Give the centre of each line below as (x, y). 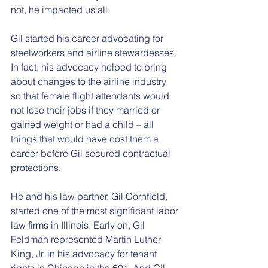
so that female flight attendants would (91, 95)
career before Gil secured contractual (92, 153)
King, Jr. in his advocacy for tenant (85, 253)
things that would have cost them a (86, 138)
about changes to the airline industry (90, 81)
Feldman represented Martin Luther (87, 239)
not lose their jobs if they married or (86, 110)
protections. (36, 167)
